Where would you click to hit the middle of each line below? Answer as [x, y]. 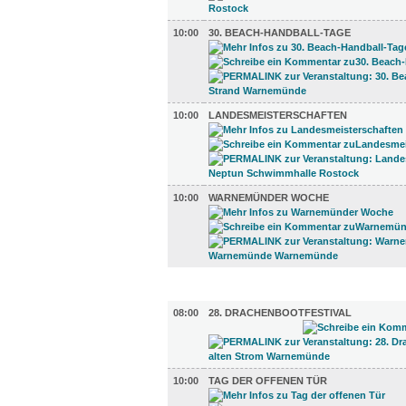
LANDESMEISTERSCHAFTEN [278, 115]
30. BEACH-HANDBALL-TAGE [280, 33]
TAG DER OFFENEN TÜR [268, 381]
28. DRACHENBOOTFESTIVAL [280, 313]
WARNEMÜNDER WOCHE [269, 198]
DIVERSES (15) [231, 293]
